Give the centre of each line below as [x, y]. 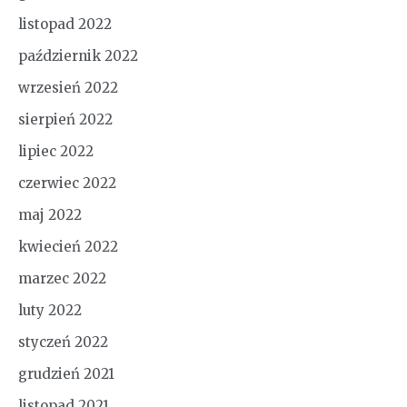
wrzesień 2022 [68, 87]
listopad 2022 [65, 24]
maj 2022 [50, 214]
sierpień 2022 [65, 119]
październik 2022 [78, 55]
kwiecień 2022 [68, 246]
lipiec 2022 [56, 151]
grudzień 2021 [66, 373]
